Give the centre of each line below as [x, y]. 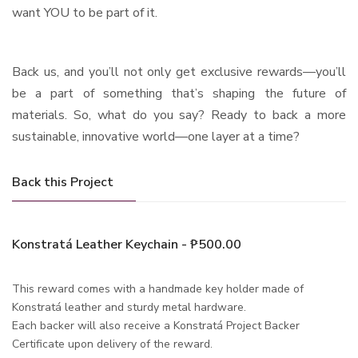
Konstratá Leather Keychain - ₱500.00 [127, 244]
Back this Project [63, 182]
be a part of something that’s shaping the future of [179, 93]
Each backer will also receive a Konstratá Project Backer [156, 325]
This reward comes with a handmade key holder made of [158, 288]
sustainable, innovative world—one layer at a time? [156, 136]
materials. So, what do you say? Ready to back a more [179, 115]
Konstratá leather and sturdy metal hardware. [131, 307]
